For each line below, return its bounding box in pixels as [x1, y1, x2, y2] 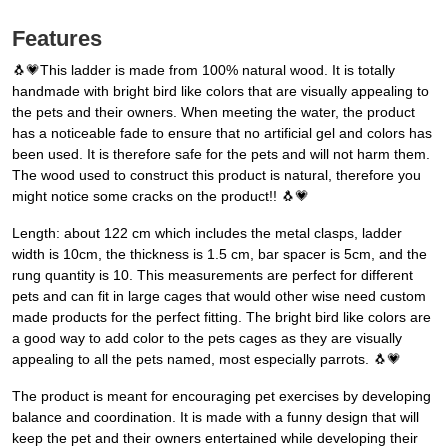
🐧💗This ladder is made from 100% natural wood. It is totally [12, 62, 395, 79]
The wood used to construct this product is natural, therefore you [12, 167, 421, 184]
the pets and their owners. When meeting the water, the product [12, 104, 415, 121]
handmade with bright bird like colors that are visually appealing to [12, 83, 429, 100]
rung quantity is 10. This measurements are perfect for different [12, 267, 413, 284]
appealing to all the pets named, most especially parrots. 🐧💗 [12, 351, 401, 368]
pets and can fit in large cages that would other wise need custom [12, 288, 426, 305]
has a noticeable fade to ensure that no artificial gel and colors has [12, 125, 432, 142]
